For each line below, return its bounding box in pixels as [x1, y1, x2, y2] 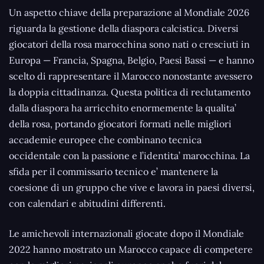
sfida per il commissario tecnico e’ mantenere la [9, 165, 218, 177]
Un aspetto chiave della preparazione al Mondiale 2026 [9, 6, 249, 18]
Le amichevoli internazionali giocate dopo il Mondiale [9, 227, 244, 239]
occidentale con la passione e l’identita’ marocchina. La [9, 149, 250, 161]
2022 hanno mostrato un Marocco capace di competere [9, 243, 253, 255]
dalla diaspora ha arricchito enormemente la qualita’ [9, 101, 236, 114]
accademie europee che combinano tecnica [9, 133, 202, 146]
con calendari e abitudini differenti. [9, 197, 166, 209]
